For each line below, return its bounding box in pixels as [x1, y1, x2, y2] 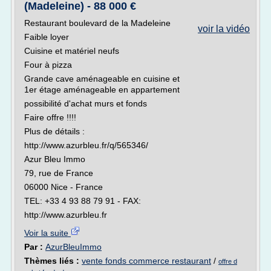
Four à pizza [24, 60, 72, 70]
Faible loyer [24, 32, 69, 42]
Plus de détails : [24, 126, 85, 136]
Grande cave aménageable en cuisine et [24, 74, 180, 83]
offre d [218, 258, 237, 265]
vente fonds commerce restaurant [82, 256, 211, 266]
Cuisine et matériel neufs [24, 46, 119, 56]
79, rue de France [24, 168, 93, 178]
